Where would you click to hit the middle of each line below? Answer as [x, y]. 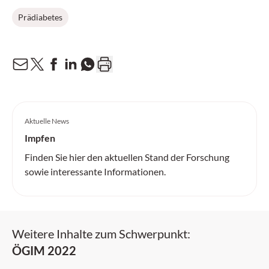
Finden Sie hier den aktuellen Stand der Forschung [127, 157]
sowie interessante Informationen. [95, 171]
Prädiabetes [40, 17]
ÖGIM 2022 [44, 250]
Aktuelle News [47, 121]
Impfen [40, 138]
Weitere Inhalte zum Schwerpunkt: [101, 234]
